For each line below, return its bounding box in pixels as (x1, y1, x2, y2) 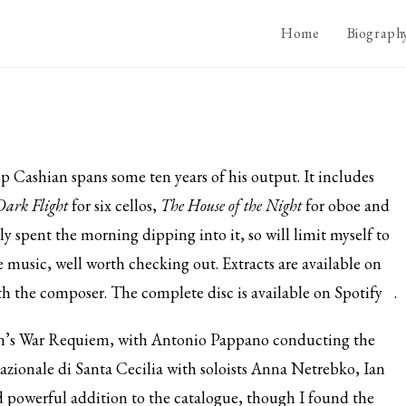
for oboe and (302, 195, 390, 216)
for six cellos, (68, 195, 160, 216)
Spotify (334, 282, 382, 303)
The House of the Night (160, 195, 302, 216)
